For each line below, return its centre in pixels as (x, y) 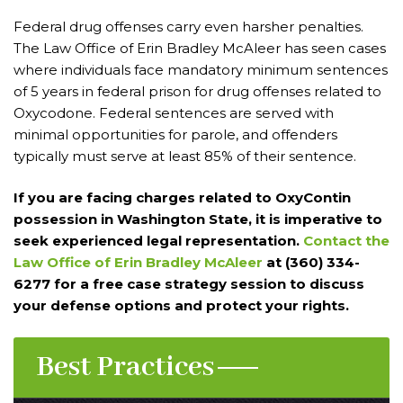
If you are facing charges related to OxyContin (182, 198)
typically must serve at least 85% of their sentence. (185, 156)
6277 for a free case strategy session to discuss (189, 284)
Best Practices (125, 367)
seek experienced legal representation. (158, 241)
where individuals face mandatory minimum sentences (201, 69)
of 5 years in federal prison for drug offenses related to (197, 91)
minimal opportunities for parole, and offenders (175, 134)
